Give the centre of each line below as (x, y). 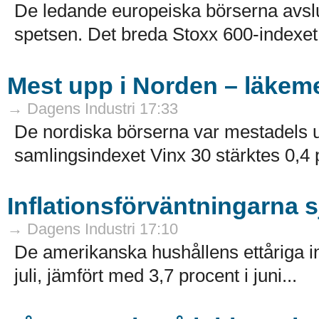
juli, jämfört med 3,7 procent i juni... (156, 276)
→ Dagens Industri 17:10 (93, 229)
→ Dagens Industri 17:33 (93, 108)
